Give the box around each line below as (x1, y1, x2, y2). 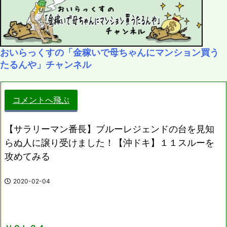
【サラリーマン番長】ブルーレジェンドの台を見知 (5, 123, 214, 134)
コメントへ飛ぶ (13, 94, 69, 105)
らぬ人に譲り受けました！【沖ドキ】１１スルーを (5, 137, 214, 148)
